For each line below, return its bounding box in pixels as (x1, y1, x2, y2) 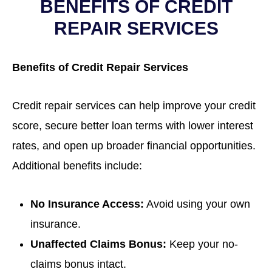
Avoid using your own (144, 198, 250, 210)
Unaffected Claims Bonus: (30, 238, 166, 250)
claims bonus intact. (30, 258, 126, 270)
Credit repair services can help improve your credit (12, 100, 256, 112)
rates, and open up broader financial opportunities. (12, 140, 256, 152)
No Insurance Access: (30, 198, 144, 210)
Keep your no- (166, 238, 238, 250)
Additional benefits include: (12, 160, 142, 172)
